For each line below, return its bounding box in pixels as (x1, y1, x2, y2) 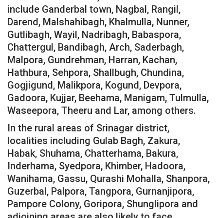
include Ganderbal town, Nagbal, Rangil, (7, 3, 181, 15)
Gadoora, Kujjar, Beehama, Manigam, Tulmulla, (7, 91, 209, 104)
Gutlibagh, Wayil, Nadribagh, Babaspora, (7, 28, 181, 40)
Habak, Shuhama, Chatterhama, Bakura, (7, 147, 178, 159)
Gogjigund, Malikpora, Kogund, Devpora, (7, 79, 182, 91)
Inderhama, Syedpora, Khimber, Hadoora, (7, 160, 185, 172)
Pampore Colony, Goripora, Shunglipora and (7, 198, 198, 210)
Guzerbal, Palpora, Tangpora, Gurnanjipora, (7, 185, 194, 197)
